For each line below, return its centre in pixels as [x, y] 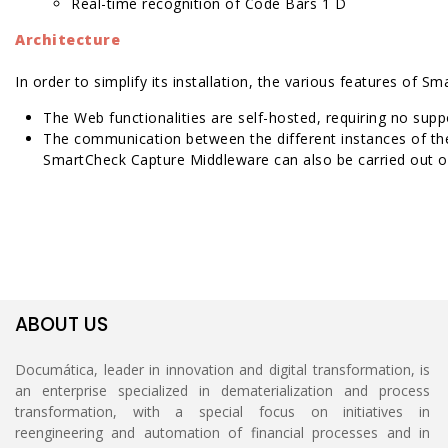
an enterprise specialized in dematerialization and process [223, 390]
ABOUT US [61, 324]
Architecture [67, 39]
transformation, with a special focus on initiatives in [223, 411]
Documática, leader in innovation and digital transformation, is [223, 369]
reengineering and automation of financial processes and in [223, 432]
